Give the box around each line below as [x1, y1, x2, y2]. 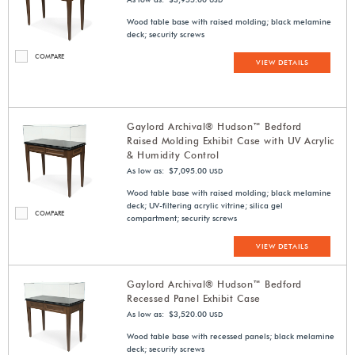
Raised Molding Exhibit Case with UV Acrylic [127, 135, 334, 147]
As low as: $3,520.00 [127, 309, 208, 319]
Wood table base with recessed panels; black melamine [127, 331, 335, 342]
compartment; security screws [127, 213, 238, 223]
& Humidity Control [127, 149, 219, 162]
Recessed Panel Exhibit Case [127, 292, 261, 305]
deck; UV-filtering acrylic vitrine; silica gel [127, 200, 284, 211]
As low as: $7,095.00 [127, 166, 208, 176]
